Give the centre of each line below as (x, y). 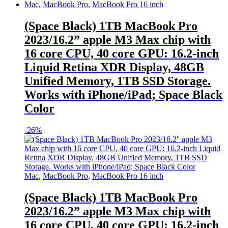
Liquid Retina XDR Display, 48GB (114, 67)
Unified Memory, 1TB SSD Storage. (118, 81)
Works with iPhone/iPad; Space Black (123, 94)
